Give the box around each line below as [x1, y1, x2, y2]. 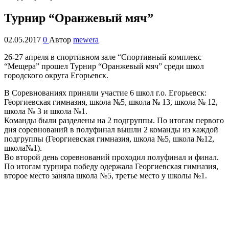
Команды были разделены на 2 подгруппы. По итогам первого [4, 116, 224, 125]
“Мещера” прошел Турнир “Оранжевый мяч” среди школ [4, 61, 204, 71]
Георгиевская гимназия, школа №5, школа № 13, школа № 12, [4, 97, 218, 106]
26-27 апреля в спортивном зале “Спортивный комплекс [4, 52, 201, 61]
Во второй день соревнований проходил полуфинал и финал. [4, 152, 219, 162]
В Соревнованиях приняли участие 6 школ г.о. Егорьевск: [4, 88, 207, 97]
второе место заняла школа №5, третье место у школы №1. [4, 171, 207, 180]
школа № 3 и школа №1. [4, 106, 87, 116]
